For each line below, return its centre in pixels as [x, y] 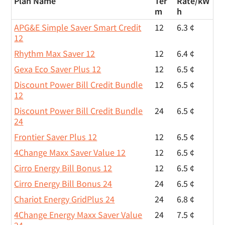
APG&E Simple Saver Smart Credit [78, 27]
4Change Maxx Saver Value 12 [70, 152]
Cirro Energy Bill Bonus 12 [63, 168]
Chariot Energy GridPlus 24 [65, 199]
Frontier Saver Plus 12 [56, 137]
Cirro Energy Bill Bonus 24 [63, 184]
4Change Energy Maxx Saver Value [78, 215]
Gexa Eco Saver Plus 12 [58, 69]
